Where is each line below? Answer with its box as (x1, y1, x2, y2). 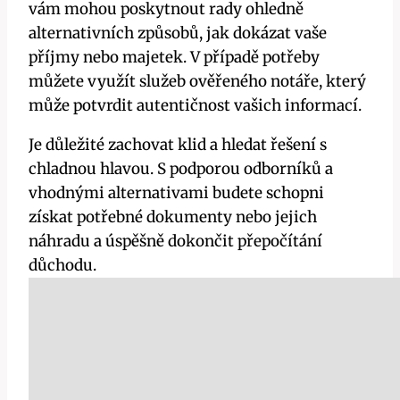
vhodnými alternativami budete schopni (29, 182, 324, 203)
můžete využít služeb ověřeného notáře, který (29, 71, 366, 91)
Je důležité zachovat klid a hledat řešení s (29, 134, 327, 154)
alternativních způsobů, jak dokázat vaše (29, 22, 327, 43)
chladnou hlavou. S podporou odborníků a (29, 158, 333, 179)
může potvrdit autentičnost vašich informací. (29, 95, 362, 115)
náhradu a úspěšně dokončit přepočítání (29, 230, 322, 251)
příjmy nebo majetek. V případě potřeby (29, 46, 320, 67)
